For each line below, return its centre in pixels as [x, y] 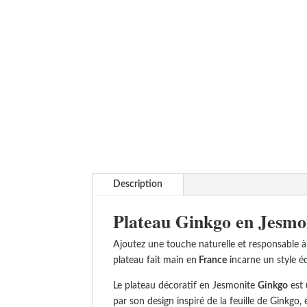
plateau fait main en [155, 260]
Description [138, 184]
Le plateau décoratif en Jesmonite [186, 286]
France [212, 260]
